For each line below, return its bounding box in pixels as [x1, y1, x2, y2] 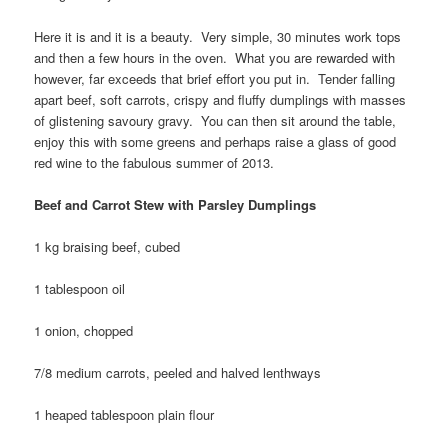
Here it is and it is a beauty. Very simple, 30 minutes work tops [34, 26, 402, 46]
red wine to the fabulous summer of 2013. [34, 152, 275, 172]
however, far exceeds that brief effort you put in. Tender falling [34, 68, 396, 88]
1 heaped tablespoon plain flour [34, 405, 215, 425]
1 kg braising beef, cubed [34, 236, 181, 256]
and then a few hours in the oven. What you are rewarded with [34, 47, 396, 67]
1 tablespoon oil [34, 278, 126, 298]
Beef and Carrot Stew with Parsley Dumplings [34, 194, 317, 214]
